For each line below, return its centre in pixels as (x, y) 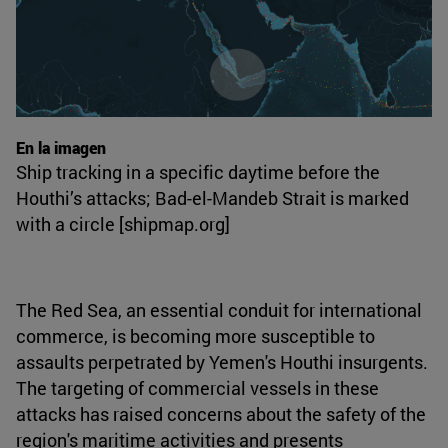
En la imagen (61, 147)
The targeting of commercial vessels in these (197, 387)
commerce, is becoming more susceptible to (195, 335)
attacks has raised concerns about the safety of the (221, 413)
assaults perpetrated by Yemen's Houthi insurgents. (222, 361)
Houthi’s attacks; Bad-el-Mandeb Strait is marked (212, 197)
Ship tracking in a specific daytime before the (198, 171)
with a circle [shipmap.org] (123, 223)
